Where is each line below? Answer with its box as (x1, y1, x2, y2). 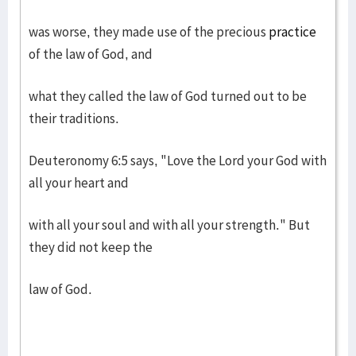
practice (269, 23, 316, 41)
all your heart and (29, 174, 129, 192)
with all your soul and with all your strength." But (29, 216, 310, 234)
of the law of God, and (29, 45, 153, 63)
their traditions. (29, 110, 119, 127)
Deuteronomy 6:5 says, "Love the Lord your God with (29, 152, 327, 169)
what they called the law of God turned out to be (29, 87, 307, 105)
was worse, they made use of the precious (29, 23, 269, 41)
